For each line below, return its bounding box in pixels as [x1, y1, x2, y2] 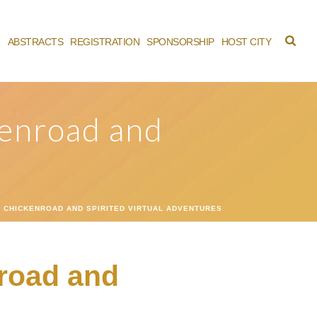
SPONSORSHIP [146, 35, 214, 47]
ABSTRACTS [7, 35, 64, 47]
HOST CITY [221, 35, 272, 47]
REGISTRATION [70, 35, 140, 47]
